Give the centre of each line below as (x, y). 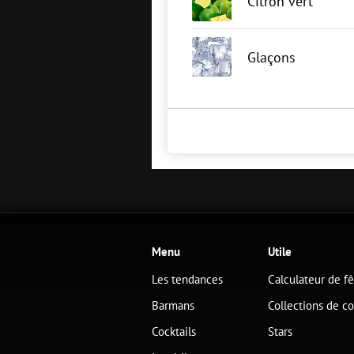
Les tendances (187, 279)
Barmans (173, 305)
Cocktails (174, 331)
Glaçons (271, 57)
